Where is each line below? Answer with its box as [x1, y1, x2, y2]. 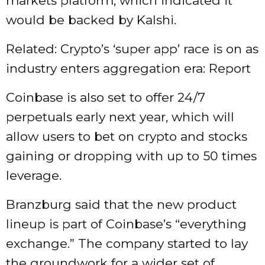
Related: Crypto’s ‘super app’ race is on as [6, 41, 258, 57]
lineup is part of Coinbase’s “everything [6, 216, 247, 232]
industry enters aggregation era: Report [6, 61, 251, 76]
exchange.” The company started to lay [6, 236, 248, 251]
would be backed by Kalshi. [6, 12, 176, 28]
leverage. [6, 168, 62, 183]
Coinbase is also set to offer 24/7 [6, 90, 205, 105]
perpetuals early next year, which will [6, 109, 234, 125]
